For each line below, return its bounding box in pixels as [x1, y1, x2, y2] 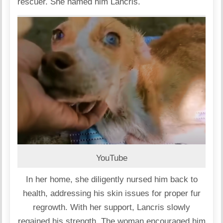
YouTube [96, 153, 127, 163]
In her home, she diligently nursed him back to [25, 174, 198, 184]
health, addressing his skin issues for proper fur [22, 188, 201, 198]
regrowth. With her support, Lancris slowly [33, 202, 190, 212]
